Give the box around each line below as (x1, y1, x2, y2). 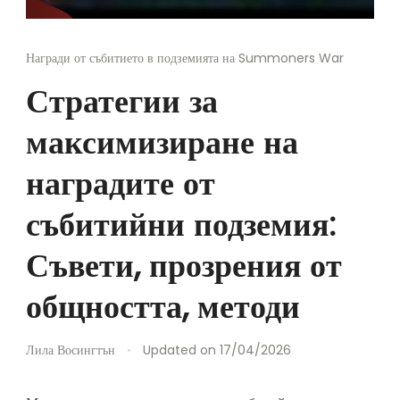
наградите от (26, 160, 215, 206)
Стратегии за (26, 78, 218, 124)
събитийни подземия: (26, 201, 336, 247)
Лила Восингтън (26, 340, 115, 359)
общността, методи (26, 283, 300, 329)
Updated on (143, 340, 220, 359)
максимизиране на (26, 119, 298, 165)
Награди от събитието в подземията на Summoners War (26, 48, 344, 67)
